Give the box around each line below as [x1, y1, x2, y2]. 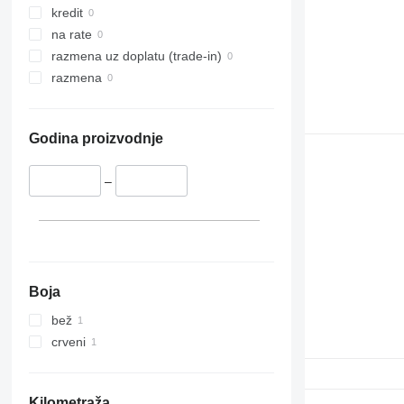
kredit [50, 5, 83, 21]
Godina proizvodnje [28, 131, 163, 147]
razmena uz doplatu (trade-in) [50, 49, 222, 64]
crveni [50, 334, 86, 349]
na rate [50, 27, 92, 42]
